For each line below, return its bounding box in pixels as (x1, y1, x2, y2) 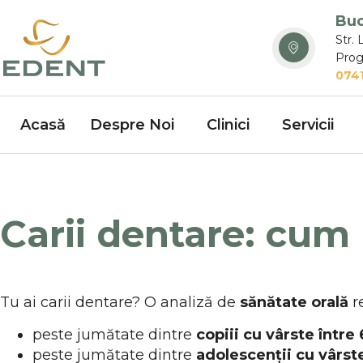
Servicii (282, 115, 334, 134)
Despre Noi (90, 115, 174, 134)
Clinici (207, 115, 250, 134)
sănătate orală (240, 293, 348, 312)
